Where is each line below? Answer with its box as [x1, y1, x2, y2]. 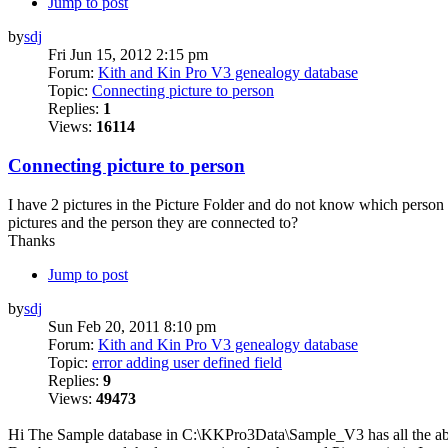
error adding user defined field [92, 353, 282, 371]
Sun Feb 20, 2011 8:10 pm [48, 317, 216, 335]
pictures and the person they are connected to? [8, 213, 298, 231]
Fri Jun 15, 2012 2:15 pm [48, 46, 208, 64]
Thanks [8, 231, 55, 249]
